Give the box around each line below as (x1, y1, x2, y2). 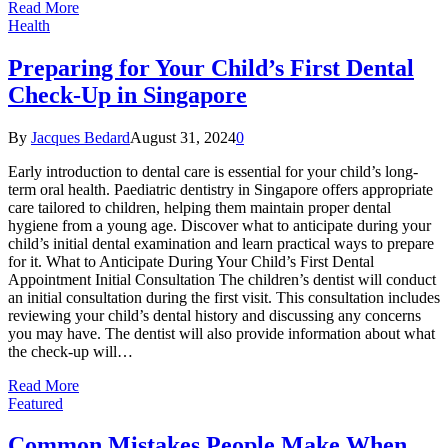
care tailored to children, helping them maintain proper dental (8, 198, 391, 216)
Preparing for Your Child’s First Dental (8, 54, 414, 81)
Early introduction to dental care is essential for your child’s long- (8, 162, 418, 180)
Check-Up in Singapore (8, 81, 247, 108)
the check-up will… (8, 342, 133, 360)
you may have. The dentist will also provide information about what (8, 324, 435, 342)
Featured (8, 394, 63, 412)
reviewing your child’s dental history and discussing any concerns (8, 306, 421, 324)
